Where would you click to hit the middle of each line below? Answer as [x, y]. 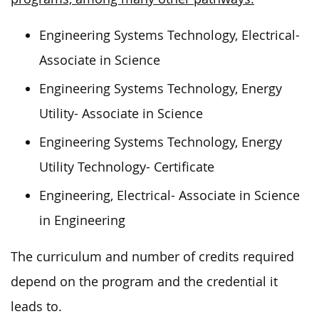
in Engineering [82, 220]
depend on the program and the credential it [144, 281]
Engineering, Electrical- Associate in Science [169, 195]
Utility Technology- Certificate [127, 167]
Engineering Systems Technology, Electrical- [169, 35]
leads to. [36, 306]
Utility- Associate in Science [121, 113]
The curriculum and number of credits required [152, 256]
